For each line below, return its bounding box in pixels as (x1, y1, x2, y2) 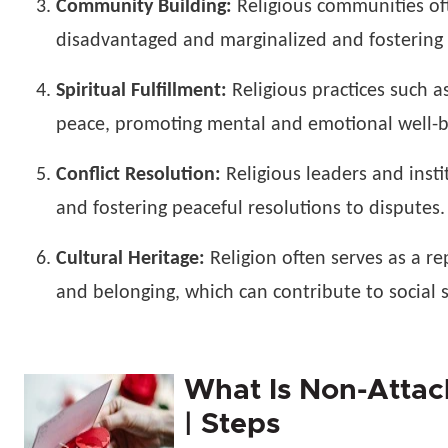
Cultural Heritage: (56, 249, 205, 269)
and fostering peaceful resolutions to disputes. (56, 199, 445, 219)
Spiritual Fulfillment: (56, 81, 227, 101)
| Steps (184, 410, 280, 439)
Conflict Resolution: (56, 165, 221, 185)
